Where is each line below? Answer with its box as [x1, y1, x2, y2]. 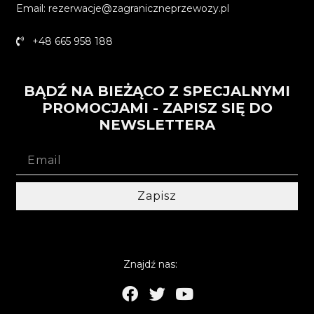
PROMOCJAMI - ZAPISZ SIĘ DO [41, 99, 273, 116]
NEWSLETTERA [99, 116, 215, 133]
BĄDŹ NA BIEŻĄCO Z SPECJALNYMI [24, 82, 290, 100]
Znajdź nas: [123, 258, 177, 271]
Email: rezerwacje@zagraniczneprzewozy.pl [16, 1, 230, 15]
